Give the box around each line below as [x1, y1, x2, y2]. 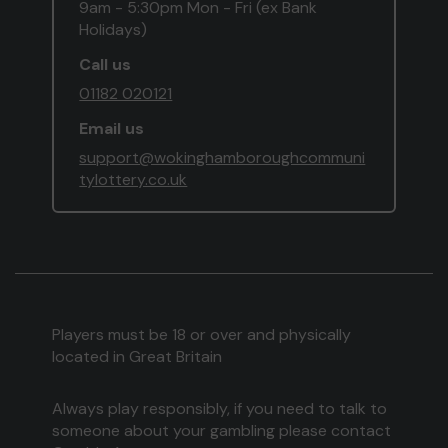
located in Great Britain [52, 346, 223, 368]
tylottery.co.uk [79, 169, 188, 191]
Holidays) [79, 19, 148, 41]
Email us [79, 118, 145, 140]
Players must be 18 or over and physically [52, 324, 352, 346]
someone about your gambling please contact [52, 420, 392, 442]
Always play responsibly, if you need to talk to [52, 398, 388, 420]
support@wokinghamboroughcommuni [79, 147, 366, 169]
